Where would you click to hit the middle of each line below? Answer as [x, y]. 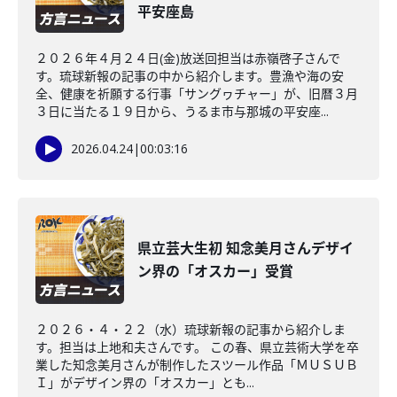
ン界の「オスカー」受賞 [215, 271]
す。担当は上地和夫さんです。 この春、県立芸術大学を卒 [197, 347]
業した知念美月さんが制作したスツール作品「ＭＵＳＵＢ [197, 365]
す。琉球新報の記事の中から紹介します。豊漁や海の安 [190, 76]
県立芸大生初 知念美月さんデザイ [245, 248]
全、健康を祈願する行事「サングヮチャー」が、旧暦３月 [197, 93]
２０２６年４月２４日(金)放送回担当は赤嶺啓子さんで [188, 58]
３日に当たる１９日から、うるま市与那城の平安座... [182, 111]
